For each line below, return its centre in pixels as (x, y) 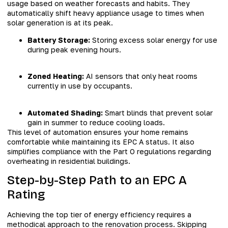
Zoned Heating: (56, 76)
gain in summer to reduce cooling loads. (96, 122)
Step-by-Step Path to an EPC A (97, 180)
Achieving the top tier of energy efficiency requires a (99, 214)
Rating (26, 194)
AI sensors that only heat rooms (141, 76)
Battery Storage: (59, 40)
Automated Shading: (65, 112)
